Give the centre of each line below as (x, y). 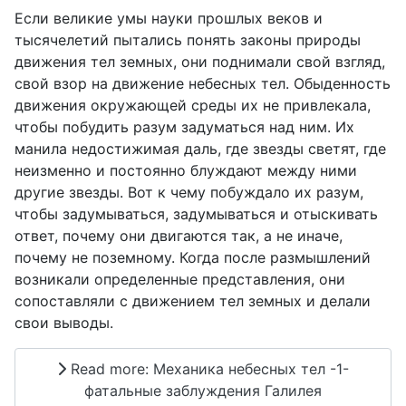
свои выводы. (64, 323)
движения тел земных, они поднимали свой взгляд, (200, 62)
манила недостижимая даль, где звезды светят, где (200, 149)
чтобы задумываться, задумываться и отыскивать (196, 214)
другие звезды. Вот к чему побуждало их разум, (189, 193)
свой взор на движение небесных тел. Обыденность (203, 84)
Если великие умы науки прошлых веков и (169, 19)
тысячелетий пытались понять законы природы (188, 40)
